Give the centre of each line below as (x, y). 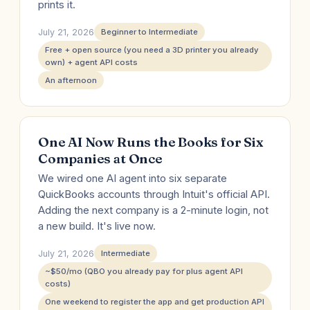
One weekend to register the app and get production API (155, 302)
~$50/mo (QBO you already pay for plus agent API (144, 271)
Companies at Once (100, 158)
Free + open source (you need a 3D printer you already (152, 50)
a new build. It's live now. (97, 226)
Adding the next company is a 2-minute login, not (153, 210)
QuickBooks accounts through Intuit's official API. (154, 194)
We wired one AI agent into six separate (133, 179)
